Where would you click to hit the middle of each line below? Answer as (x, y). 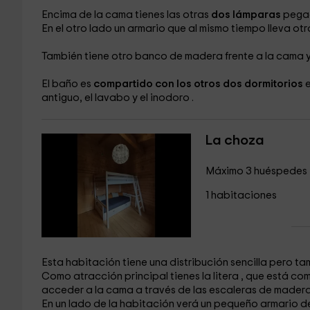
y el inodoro (162, 98)
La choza (235, 140)
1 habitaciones (241, 195)
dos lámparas (247, 15)
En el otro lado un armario (104, 29)
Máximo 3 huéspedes (256, 171)
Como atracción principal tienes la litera (141, 276)
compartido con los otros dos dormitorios (199, 84)
